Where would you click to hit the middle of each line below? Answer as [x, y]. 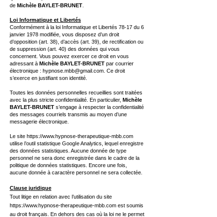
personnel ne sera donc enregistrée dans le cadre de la [75, 158]
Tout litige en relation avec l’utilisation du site [61, 197]
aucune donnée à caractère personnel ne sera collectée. [76, 172]
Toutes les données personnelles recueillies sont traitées [76, 93]
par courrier [119, 63]
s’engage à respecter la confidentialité [99, 107]
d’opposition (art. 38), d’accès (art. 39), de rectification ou [77, 42]
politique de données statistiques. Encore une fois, [68, 165]
